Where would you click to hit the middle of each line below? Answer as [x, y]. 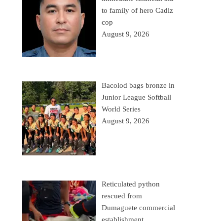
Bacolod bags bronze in [138, 85]
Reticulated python [131, 184]
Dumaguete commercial [139, 208]
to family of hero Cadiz [138, 10]
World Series [121, 109]
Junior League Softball [137, 97]
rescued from [122, 196]
